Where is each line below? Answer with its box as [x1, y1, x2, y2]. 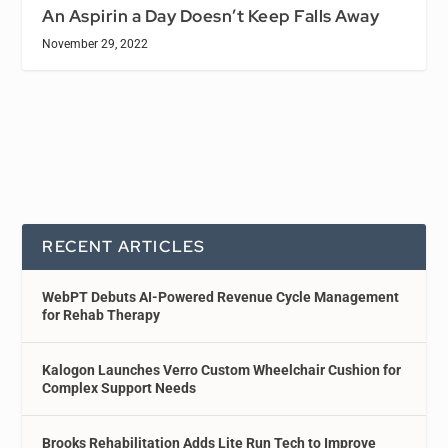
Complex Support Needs [42, 379, 197, 396]
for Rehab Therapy [42, 306, 161, 323]
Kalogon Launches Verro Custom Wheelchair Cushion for [42, 361, 402, 378]
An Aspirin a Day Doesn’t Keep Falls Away [42, 4, 380, 27]
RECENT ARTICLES [42, 235, 206, 257]
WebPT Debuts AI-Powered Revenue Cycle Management [42, 288, 400, 305]
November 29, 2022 [42, 36, 149, 51]
